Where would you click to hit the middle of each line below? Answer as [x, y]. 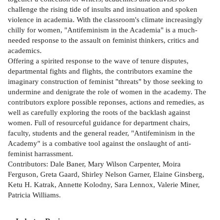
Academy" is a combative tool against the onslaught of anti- [99, 143]
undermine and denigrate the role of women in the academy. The [107, 92]
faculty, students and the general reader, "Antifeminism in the [101, 133]
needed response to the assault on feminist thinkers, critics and [103, 40]
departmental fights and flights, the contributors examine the [100, 71]
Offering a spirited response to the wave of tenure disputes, [98, 61]
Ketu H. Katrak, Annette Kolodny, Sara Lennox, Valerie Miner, [104, 185]
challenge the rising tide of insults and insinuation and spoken [103, 9]
